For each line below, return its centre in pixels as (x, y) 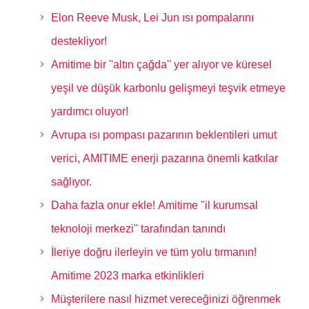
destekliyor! (79, 41)
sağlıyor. (71, 182)
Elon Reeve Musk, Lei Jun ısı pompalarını (152, 18)
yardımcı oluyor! (89, 111)
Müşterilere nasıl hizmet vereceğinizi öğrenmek (166, 299)
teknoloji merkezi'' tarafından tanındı (138, 229)
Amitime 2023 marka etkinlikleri (127, 276)
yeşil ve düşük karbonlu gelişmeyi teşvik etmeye (168, 88)
